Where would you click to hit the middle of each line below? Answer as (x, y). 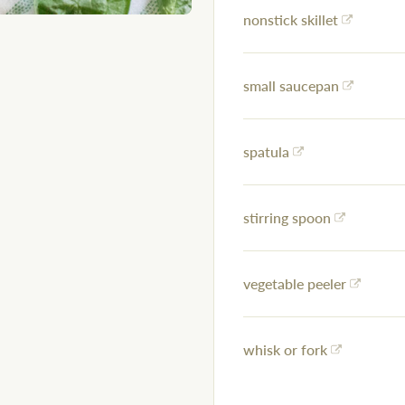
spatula (266, 152)
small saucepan (291, 86)
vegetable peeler (295, 284)
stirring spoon (287, 218)
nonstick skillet (291, 20)
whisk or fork (285, 350)
